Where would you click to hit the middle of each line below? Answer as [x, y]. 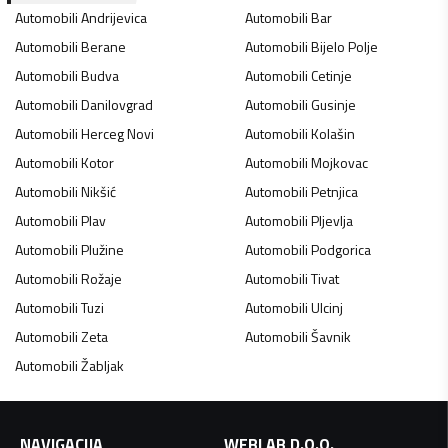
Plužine [102, 249]
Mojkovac [339, 162]
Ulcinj [326, 307]
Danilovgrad [117, 104]
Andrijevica [114, 17]
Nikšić [98, 191]
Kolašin [332, 133]
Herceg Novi [117, 133]
